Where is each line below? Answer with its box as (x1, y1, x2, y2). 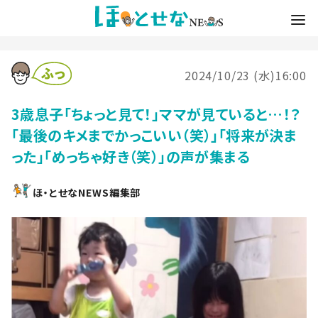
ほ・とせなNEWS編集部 (33, 185, 141, 199)
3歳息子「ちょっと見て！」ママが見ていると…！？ (11, 103, 301, 124)
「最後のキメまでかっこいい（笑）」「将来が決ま (11, 124, 297, 146)
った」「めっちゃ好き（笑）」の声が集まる (11, 146, 250, 167)
